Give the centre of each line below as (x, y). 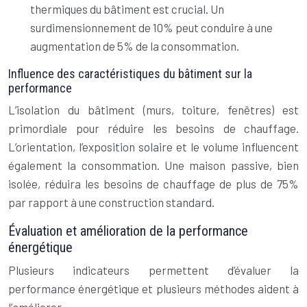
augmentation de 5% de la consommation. (135, 46)
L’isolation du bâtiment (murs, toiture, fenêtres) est (153, 110)
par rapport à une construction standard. (111, 202)
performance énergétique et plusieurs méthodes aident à (153, 288)
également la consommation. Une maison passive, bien (153, 165)
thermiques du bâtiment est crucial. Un (127, 9)
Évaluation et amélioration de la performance (128, 231)
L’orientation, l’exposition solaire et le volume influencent (153, 147)
